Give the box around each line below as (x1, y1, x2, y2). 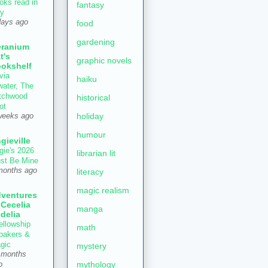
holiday (77, 111, 103, 121)
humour (77, 130, 106, 140)
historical (77, 93, 110, 103)
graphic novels (77, 56, 132, 66)
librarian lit (77, 148, 115, 159)
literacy (77, 167, 103, 177)
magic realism (77, 185, 129, 196)
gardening (77, 37, 115, 47)
